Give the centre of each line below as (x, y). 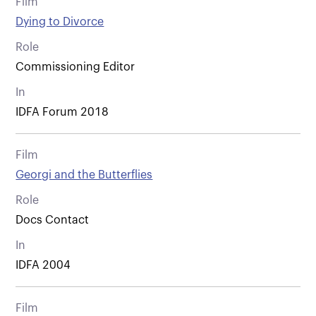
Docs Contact (53, 220)
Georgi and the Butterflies (84, 175)
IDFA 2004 (43, 265)
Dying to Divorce (60, 22)
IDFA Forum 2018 (62, 112)
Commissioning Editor (75, 67)
